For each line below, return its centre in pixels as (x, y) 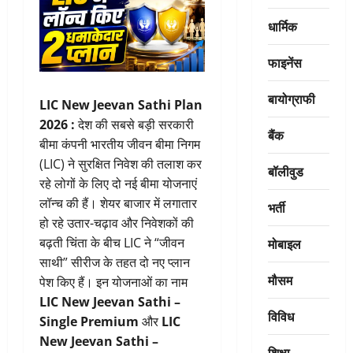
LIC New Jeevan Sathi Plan (121, 105)
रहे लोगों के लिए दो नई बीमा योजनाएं (118, 184)
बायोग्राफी (291, 98)
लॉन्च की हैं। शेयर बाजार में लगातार (118, 204)
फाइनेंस (284, 62)
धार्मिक (282, 26)
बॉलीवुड (285, 171)
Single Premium (89, 322)
